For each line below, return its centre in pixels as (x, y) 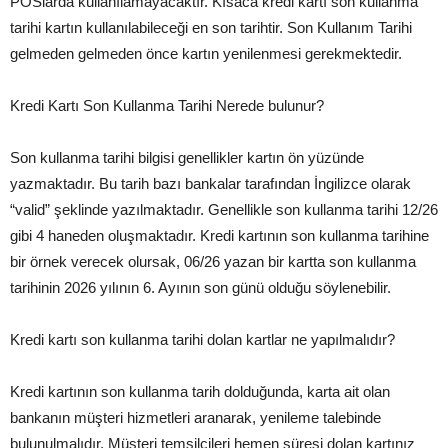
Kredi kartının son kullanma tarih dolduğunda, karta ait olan (200, 392)
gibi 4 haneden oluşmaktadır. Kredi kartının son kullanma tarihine (219, 236)
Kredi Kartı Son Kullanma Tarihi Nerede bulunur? (167, 106)
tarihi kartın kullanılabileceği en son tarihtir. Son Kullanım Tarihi (211, 28)
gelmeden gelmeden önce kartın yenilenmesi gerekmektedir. (206, 54)
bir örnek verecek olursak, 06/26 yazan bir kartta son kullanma (213, 262)
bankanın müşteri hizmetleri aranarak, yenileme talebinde (195, 418)
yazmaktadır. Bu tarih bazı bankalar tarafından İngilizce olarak (210, 184)
